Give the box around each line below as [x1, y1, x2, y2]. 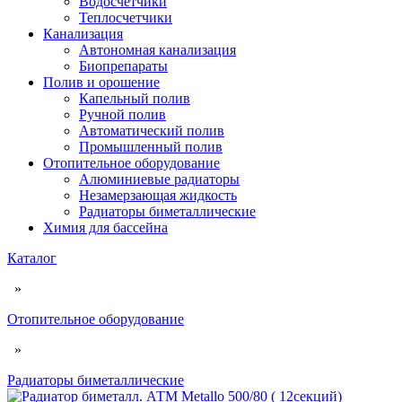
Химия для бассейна [43, 220, 168, 235]
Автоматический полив [79, 123, 224, 138]
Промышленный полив [79, 139, 223, 154]
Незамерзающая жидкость [79, 188, 237, 203]
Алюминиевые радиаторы [79, 171, 240, 187]
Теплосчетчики [79, 10, 172, 25]
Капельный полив [79, 91, 190, 106]
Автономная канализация [79, 42, 236, 57]
